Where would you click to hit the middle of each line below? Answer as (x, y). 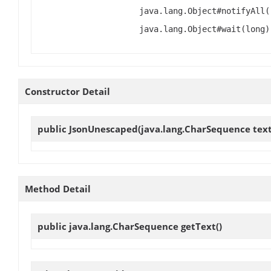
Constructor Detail (67, 92)
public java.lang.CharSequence (109, 227)
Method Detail (58, 189)
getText (198, 227)
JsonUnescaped (103, 129)
